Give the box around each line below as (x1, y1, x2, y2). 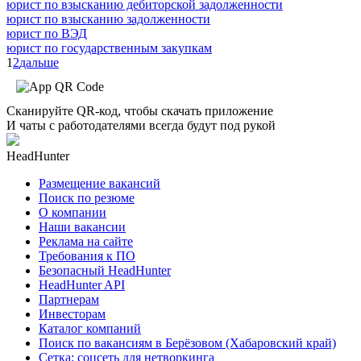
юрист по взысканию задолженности (6, 11, 210, 26)
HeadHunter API (39, 277, 125, 292)
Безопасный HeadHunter (39, 263, 171, 277)
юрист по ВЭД (6, 26, 87, 40)
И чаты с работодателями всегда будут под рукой (6, 118, 276, 132)
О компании (39, 205, 106, 219)
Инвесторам (39, 306, 106, 321)
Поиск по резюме (39, 190, 135, 205)
